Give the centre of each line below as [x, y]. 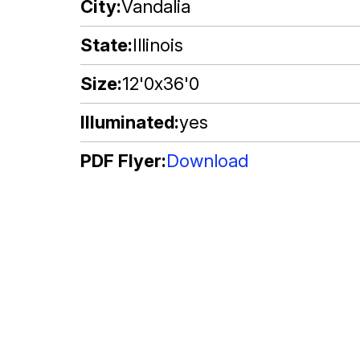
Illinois [158, 45]
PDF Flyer [121, 161]
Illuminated [127, 122]
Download [207, 161]
